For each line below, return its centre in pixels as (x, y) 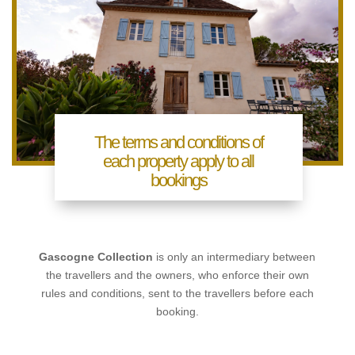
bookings (178, 181)
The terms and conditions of (178, 143)
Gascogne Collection (96, 257)
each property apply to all (179, 162)
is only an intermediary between (235, 257)
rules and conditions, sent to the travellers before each (177, 294)
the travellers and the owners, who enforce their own (177, 275)
